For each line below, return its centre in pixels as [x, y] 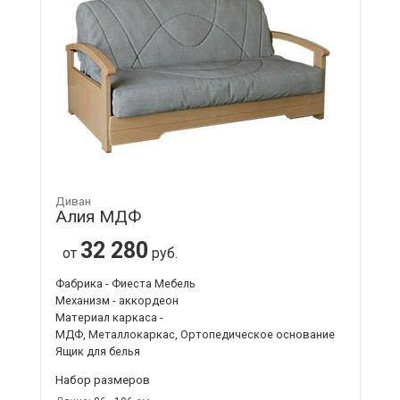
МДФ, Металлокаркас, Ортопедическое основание [195, 334]
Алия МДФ [98, 216]
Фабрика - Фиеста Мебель [125, 283]
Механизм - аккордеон [117, 300]
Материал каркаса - [109, 317]
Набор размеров [102, 379]
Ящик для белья [97, 351]
